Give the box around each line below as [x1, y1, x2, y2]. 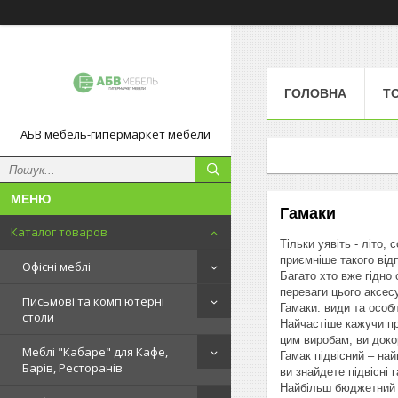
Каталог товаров [11, 224, 107, 240]
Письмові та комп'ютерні [22, 293, 164, 309]
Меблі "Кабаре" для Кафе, [22, 344, 168, 360]
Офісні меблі [22, 259, 91, 275]
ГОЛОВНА [284, 85, 346, 100]
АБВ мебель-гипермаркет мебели [20, 126, 211, 142]
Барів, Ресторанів [22, 360, 123, 376]
